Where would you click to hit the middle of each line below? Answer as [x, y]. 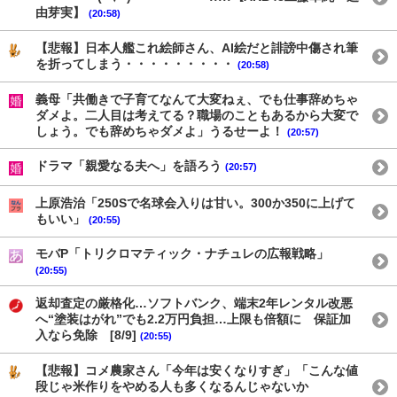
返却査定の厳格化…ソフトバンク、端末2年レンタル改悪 [194, 303]
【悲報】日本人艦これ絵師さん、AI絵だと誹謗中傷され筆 [197, 48]
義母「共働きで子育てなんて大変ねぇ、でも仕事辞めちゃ [197, 99]
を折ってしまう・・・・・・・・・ [136, 64]
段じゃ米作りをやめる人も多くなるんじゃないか [172, 386]
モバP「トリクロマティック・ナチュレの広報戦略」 [182, 254]
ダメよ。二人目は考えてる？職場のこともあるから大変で [197, 115]
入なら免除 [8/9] [88, 335]
